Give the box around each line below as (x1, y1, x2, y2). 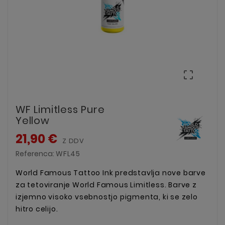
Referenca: (16, 148, 56, 159)
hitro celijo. (16, 203, 58, 214)
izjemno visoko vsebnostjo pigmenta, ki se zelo (16, 191, 198, 202)
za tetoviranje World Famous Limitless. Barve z (16, 179, 197, 190)
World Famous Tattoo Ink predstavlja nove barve (16, 167, 206, 178)
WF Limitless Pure (16, 102, 105, 117)
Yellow (16, 113, 50, 128)
